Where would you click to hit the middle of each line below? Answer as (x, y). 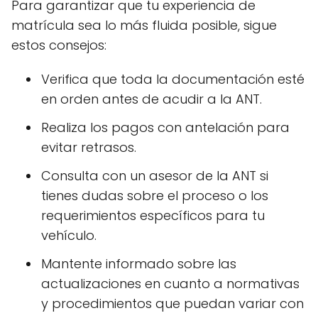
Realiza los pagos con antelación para (165, 127)
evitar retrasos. (89, 147)
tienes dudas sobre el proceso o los (155, 196)
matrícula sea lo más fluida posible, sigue (144, 25)
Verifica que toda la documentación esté (173, 79)
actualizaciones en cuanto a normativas (170, 284)
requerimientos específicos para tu (153, 215)
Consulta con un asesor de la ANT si (155, 176)
